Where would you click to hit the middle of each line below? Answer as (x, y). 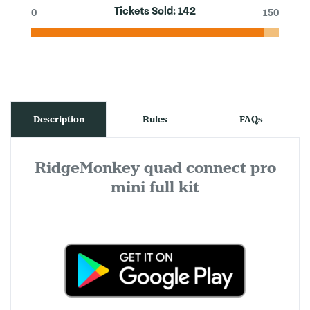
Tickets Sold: (146, 11)
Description (58, 119)
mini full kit (155, 187)
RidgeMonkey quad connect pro (155, 168)
